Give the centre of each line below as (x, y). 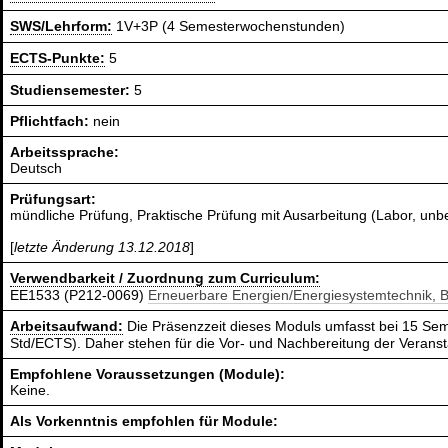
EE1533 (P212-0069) (79, 295)
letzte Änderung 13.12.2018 (102, 247)
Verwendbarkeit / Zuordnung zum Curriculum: (165, 278)
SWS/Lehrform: (61, 26)
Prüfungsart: (53, 199)
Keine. (30, 390)
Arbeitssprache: (65, 152)
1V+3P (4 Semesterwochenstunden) (229, 26)
